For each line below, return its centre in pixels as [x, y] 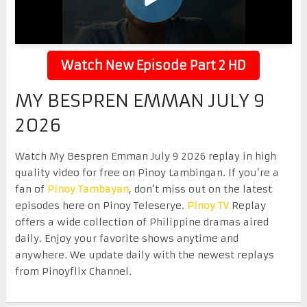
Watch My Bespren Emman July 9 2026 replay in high [145, 156]
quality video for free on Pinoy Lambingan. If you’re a [147, 172]
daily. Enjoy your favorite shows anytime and [126, 238]
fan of [31, 189]
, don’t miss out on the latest [200, 189]
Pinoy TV [208, 205]
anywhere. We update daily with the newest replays [144, 255]
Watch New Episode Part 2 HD [153, 65]
